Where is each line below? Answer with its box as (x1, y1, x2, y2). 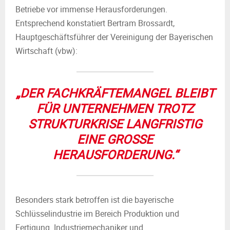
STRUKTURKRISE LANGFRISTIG (28, 116, 202, 132)
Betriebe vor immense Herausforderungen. (15, 4, 167, 15)
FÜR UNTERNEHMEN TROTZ (36, 100, 194, 117)
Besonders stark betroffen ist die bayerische (15, 194, 174, 205)
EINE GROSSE (77, 131, 153, 147)
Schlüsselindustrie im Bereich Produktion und (15, 208, 179, 219)
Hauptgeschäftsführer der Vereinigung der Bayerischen (15, 31, 213, 43)
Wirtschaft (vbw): (15, 45, 80, 56)
